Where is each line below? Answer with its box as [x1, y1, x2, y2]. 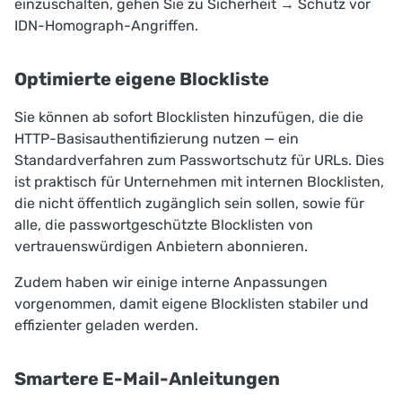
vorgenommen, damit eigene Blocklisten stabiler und [14, 294, 369, 312]
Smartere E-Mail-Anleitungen [14, 367, 280, 389]
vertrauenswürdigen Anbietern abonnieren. [14, 237, 308, 255]
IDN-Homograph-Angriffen [14, 16, 195, 34]
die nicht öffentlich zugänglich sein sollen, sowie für [14, 194, 364, 212]
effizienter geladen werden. [14, 316, 198, 334]
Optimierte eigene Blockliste [14, 67, 269, 90]
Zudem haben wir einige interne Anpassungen [14, 273, 328, 291]
